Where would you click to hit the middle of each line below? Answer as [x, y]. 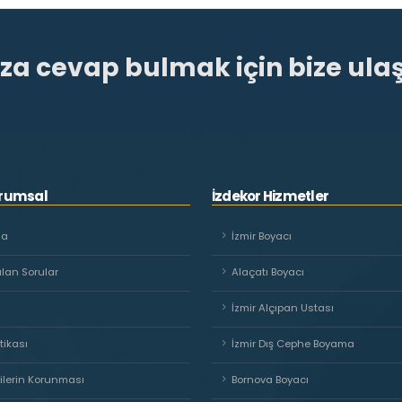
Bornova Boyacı [270, 380]
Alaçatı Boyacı [268, 272]
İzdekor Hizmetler [271, 196]
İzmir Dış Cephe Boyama [293, 344]
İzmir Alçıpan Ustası [283, 308]
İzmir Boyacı [262, 236]
